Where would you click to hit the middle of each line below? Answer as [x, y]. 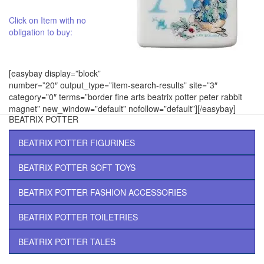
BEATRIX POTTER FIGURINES [77, 142]
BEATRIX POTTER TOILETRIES [78, 217]
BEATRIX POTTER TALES [67, 241]
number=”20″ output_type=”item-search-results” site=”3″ [113, 85]
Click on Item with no [47, 20]
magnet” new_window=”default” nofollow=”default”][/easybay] [122, 108]
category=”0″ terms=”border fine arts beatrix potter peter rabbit [126, 96]
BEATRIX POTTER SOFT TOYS [77, 167]
